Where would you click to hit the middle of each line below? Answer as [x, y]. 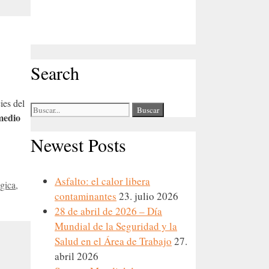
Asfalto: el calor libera [102, 181]
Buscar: [46, 108]
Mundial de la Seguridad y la [116, 226]
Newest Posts [78, 145]
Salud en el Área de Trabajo [113, 241]
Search [55, 72]
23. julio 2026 [149, 196]
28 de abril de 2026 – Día [108, 211]
